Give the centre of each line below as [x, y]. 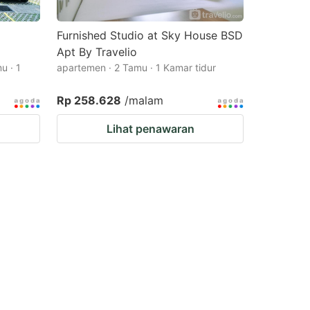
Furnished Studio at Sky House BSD [150, 35]
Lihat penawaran [150, 129]
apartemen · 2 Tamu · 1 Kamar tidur [136, 67]
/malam [144, 100]
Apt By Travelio [97, 52]
